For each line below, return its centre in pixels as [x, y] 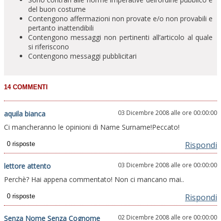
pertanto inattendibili [61, 28]
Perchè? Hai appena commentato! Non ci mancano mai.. [94, 180]
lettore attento [27, 166]
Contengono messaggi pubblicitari [82, 56]
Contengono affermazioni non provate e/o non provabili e [120, 19]
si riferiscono [48, 47]
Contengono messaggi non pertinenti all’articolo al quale [120, 37]
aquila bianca [25, 114]
